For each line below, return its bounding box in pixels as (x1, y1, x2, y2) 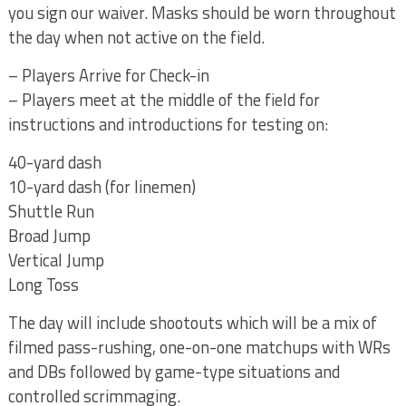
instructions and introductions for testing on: (7, 111, 328, 137)
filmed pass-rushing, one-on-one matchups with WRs (7, 333, 391, 360)
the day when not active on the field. (7, 24, 265, 50)
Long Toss (7, 271, 79, 297)
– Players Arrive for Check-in (7, 62, 209, 88)
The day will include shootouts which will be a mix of (7, 309, 377, 335)
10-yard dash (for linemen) (7, 173, 196, 199)
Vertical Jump (7, 246, 104, 273)
